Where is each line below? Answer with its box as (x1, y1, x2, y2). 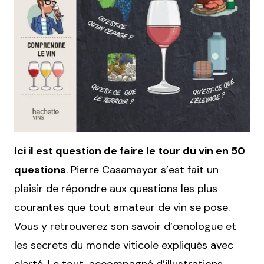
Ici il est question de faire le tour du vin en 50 (14, 144, 245, 159)
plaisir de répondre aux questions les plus (14, 181, 217, 196)
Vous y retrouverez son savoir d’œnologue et (14, 219, 236, 234)
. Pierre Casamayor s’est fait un (66, 163, 219, 177)
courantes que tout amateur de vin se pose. (14, 200, 230, 215)
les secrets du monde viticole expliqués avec (14, 238, 233, 253)
